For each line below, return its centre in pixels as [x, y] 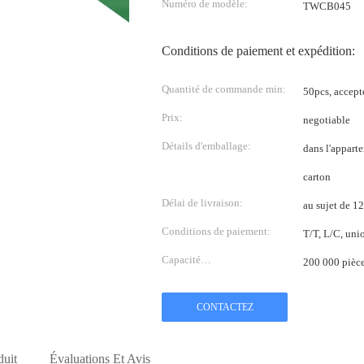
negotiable [327, 120]
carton [317, 177]
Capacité [181, 260]
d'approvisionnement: [210, 284]
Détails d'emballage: [206, 146]
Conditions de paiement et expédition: [258, 51]
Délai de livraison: [202, 203]
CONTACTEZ [225, 307]
